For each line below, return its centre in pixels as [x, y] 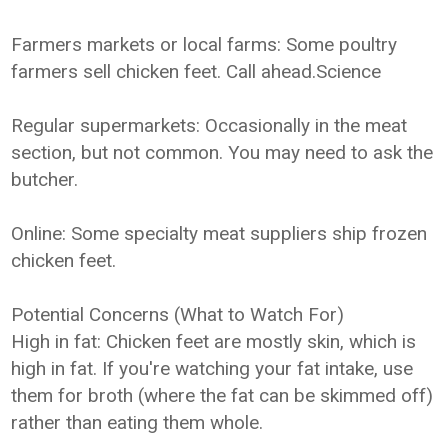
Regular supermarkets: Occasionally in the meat [209, 125]
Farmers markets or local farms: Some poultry [204, 44]
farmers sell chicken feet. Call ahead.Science [196, 71]
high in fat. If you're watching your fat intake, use [212, 368]
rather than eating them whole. [137, 422]
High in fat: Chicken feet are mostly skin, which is [214, 341]
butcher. [45, 179]
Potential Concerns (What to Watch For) [178, 314]
